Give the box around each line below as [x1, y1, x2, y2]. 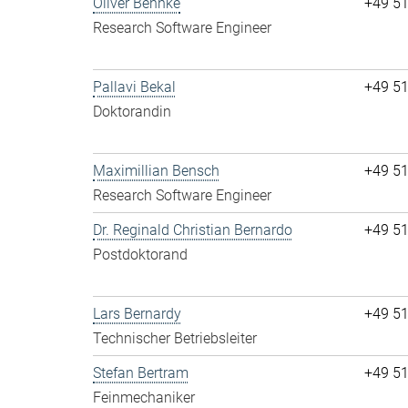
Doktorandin [93, 103, 171, 120]
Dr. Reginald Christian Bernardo [93, 221, 292, 239]
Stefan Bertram [93, 364, 189, 382]
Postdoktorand [93, 246, 188, 263]
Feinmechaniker [93, 389, 195, 406]
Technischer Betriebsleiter [93, 330, 257, 347]
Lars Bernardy [93, 305, 181, 322]
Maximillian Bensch [93, 162, 219, 179]
